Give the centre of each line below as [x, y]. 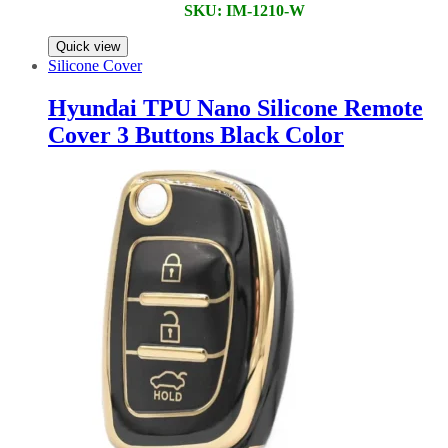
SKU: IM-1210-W [244, 11]
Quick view [88, 47]
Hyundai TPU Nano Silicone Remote [235, 108]
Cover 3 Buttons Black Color [196, 135]
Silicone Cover [95, 66]
